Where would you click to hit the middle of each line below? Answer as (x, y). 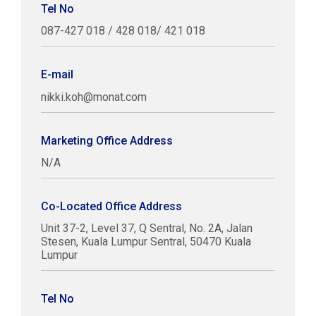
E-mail (57, 74)
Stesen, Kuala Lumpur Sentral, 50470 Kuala (146, 242)
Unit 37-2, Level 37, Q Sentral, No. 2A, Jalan (147, 229)
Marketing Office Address (107, 141)
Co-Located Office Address (111, 207)
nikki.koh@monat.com (94, 97)
